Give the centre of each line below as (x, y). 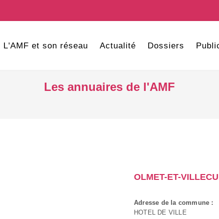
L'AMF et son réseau (45, 46)
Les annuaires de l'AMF (109, 87)
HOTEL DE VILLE (160, 212)
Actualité (118, 46)
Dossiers (166, 46)
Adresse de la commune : (174, 203)
